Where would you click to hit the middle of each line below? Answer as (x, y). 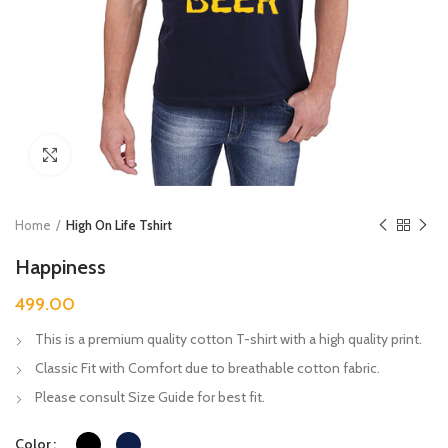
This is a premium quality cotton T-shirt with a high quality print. (228, 338)
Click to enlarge (114, 154)
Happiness (60, 266)
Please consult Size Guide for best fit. (150, 396)
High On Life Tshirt (119, 224)
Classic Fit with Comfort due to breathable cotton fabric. (207, 367)
